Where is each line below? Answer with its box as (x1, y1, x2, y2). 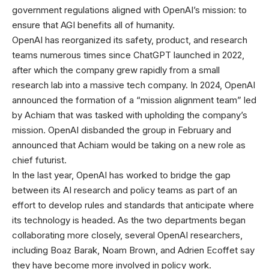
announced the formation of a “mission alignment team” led (12, 94, 256, 106)
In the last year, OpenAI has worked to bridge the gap (12, 169, 231, 181)
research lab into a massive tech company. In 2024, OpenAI (12, 79, 255, 91)
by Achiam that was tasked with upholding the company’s (12, 109, 247, 121)
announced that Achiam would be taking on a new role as (12, 139, 246, 151)
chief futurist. (12, 154, 67, 166)
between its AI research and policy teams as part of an (12, 184, 237, 196)
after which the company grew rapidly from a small (12, 64, 220, 76)
